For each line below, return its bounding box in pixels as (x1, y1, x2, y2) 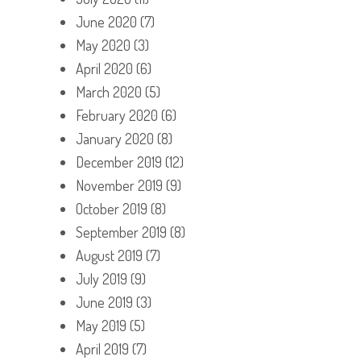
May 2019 (76, 316, 127, 334)
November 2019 (76, 176, 163, 194)
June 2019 (76, 293, 133, 311)
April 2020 (76, 59, 133, 77)
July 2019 (76, 269, 127, 288)
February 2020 (76, 106, 158, 124)
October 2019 (76, 199, 147, 218)
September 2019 (76, 222, 167, 241)
